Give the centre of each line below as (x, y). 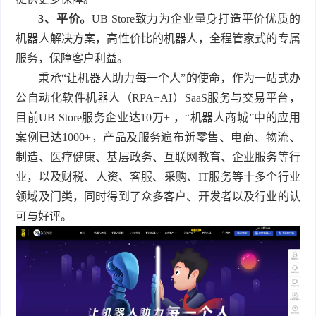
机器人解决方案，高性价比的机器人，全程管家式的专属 (158, 38)
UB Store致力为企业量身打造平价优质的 (196, 18)
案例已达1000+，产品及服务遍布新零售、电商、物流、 (158, 137)
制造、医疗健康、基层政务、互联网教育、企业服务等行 (158, 157)
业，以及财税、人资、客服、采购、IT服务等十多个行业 (158, 176)
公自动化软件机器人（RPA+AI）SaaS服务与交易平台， (158, 97)
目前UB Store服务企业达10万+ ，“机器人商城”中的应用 (158, 117)
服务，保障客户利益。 (72, 58)
